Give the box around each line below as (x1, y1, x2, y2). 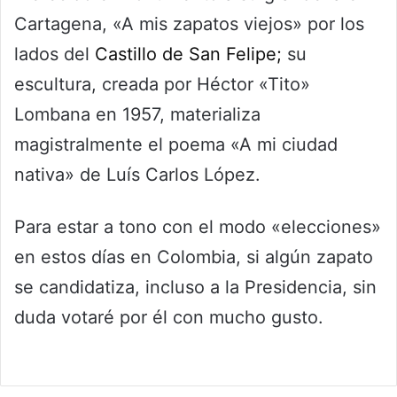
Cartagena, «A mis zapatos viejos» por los (14, 12, 364, 35)
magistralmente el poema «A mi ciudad (14, 133, 338, 155)
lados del (14, 43, 95, 65)
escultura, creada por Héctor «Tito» (14, 73, 310, 95)
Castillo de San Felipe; (95, 43, 282, 65)
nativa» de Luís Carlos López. (14, 163, 261, 185)
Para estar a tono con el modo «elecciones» (14, 215, 381, 237)
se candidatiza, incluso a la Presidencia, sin (14, 276, 377, 298)
